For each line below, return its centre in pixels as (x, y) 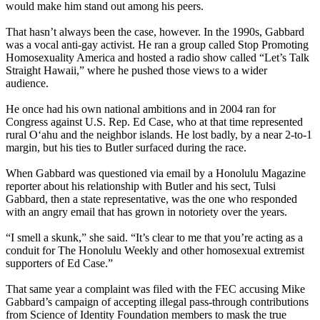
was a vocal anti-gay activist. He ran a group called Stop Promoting (157, 45)
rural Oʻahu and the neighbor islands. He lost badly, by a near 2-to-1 (159, 135)
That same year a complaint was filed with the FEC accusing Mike (155, 289)
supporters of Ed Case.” (61, 264)
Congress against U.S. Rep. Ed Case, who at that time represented (154, 122)
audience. (29, 84)
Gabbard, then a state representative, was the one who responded (151, 199)
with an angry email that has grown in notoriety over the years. (146, 212)
